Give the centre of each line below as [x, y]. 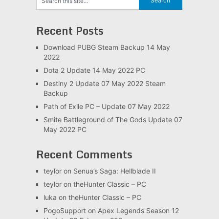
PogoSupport [65, 210]
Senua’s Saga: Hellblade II [114, 171]
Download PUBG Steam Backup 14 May [107, 47]
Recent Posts [70, 30]
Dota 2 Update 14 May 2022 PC [94, 70]
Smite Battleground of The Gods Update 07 [113, 119]
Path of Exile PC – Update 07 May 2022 [106, 106]
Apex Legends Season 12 [138, 210]
